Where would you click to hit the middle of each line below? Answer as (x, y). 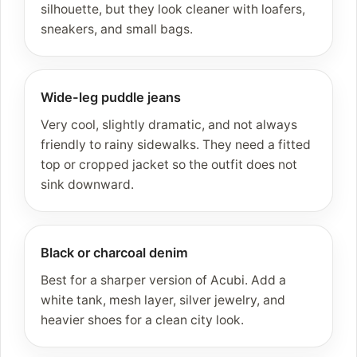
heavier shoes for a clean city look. (142, 320)
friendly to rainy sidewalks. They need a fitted (176, 145)
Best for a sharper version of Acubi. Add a (163, 280)
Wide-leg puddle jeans (111, 98)
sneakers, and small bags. (117, 29)
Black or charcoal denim (114, 253)
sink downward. (87, 185)
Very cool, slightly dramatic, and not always (169, 125)
